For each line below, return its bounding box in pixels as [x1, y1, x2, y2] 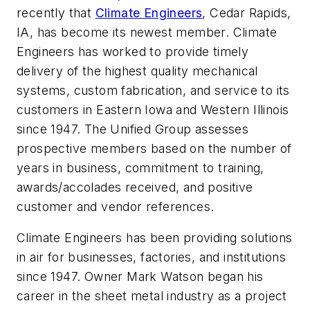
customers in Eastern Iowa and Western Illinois [17, 102, 289, 117]
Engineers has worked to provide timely [17, 44, 249, 59]
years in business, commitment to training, [17, 160, 264, 175]
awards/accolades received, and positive [17, 179, 253, 194]
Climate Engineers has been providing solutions [17, 230, 293, 246]
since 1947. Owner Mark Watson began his [17, 269, 264, 284]
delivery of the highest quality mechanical [17, 63, 258, 78]
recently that [17, 5, 95, 20]
